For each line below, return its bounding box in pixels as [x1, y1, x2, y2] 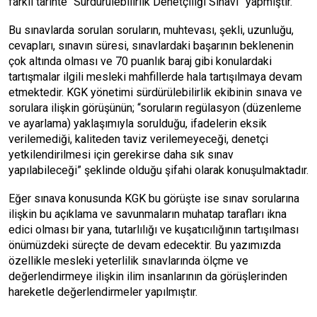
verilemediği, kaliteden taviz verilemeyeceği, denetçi [8, 132, 268, 146]
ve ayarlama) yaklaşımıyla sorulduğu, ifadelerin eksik [8, 117, 267, 130]
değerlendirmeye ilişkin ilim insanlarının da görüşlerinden [8, 270, 287, 283]
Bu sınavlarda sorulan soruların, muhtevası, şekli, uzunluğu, [8, 23, 294, 37]
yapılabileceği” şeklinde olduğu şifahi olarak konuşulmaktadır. [8, 163, 309, 177]
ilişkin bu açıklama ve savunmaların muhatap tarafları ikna [8, 207, 287, 221]
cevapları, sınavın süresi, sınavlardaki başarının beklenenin [8, 39, 294, 52]
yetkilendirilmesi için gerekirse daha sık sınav [8, 148, 234, 161]
